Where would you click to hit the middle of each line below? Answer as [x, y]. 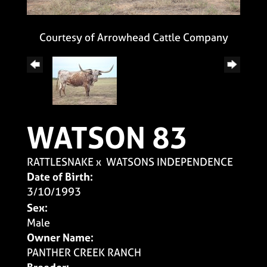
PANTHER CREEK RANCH [84, 252]
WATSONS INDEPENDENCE [170, 162]
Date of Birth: [60, 176]
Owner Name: [60, 237]
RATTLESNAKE [60, 162]
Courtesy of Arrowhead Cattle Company [133, 37]
